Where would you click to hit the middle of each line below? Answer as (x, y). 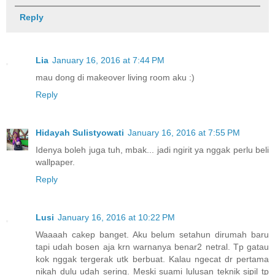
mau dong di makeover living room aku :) (115, 78)
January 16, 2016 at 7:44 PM (108, 60)
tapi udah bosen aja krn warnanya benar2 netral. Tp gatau (152, 247)
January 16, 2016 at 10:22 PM (116, 218)
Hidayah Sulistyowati (80, 133)
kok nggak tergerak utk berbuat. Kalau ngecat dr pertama (152, 259)
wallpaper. (55, 162)
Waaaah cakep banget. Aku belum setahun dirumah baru (152, 235)
